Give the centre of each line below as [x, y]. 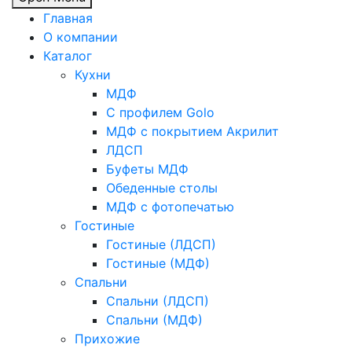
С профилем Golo [160, 112]
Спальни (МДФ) [154, 319]
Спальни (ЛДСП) [158, 301]
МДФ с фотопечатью [170, 206]
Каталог [68, 55]
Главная [68, 18]
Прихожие [107, 338]
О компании [81, 37]
